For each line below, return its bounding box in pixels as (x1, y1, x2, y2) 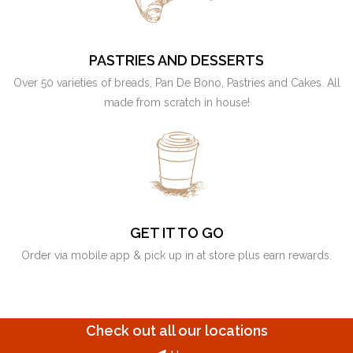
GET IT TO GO (129, 225, 224, 242)
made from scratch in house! (103, 96, 250, 110)
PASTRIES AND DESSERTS (89, 52, 264, 69)
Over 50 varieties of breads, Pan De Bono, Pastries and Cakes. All (13, 76, 340, 90)
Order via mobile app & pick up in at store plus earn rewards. (21, 249, 332, 262)
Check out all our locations (85, 322, 268, 340)
